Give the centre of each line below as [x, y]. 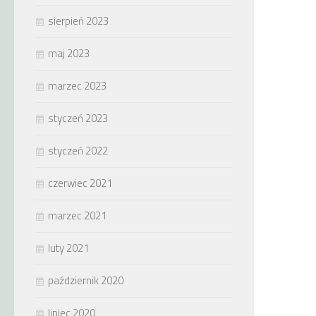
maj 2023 [69, 53]
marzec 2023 [77, 86]
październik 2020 [86, 280]
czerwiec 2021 [80, 183]
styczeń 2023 [78, 118]
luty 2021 [68, 248]
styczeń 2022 [78, 151]
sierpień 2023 [78, 21]
